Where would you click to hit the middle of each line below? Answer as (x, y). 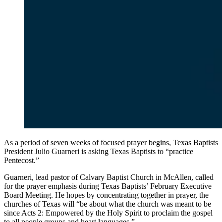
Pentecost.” (22, 160)
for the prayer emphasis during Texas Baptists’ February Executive (108, 186)
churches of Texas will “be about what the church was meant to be (108, 204)
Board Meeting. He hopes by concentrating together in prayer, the (106, 195)
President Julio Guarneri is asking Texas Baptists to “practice (99, 151)
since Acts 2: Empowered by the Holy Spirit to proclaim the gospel (108, 213)
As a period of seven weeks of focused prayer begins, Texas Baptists (111, 142)
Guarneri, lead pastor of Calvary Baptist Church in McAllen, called (109, 177)
